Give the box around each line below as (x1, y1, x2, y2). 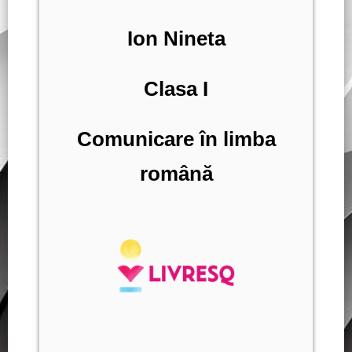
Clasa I (144, 76, 208, 101)
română (139, 161, 213, 185)
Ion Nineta (126, 26, 225, 50)
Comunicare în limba (76, 126, 276, 151)
